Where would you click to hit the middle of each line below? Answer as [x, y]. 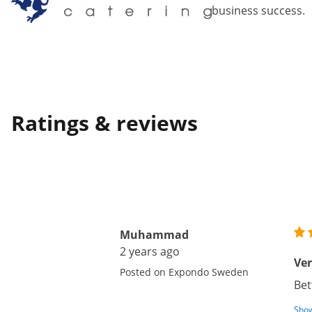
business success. [258, 10]
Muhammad [154, 235]
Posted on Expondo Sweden [184, 272]
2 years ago [150, 251]
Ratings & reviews [104, 123]
